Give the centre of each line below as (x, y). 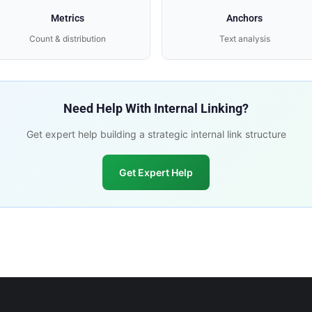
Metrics (62, 18)
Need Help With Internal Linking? (151, 108)
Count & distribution (62, 39)
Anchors (239, 18)
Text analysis (239, 39)
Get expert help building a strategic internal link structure (151, 134)
